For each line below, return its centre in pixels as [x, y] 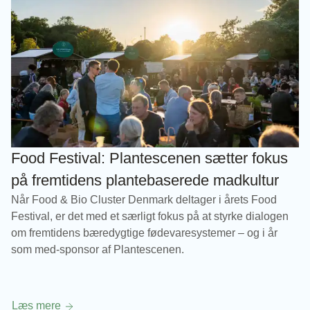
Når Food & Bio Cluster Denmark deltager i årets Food [144, 199]
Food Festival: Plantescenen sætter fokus [149, 158]
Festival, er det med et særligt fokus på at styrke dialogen [150, 216]
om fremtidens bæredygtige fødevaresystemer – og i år [144, 232]
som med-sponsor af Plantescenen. [98, 249]
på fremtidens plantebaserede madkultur [145, 180]
